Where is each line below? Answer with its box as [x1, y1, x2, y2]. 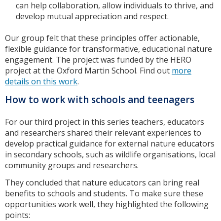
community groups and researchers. [5, 159, 139, 171]
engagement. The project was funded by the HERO [5, 54, 191, 65]
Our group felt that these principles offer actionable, [5, 32, 200, 43]
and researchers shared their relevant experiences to [5, 127, 201, 138]
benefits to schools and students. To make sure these [5, 187, 203, 199]
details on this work [5, 75, 77, 87]
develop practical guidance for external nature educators [5, 138, 215, 149]
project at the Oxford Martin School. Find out [5, 65, 172, 76]
